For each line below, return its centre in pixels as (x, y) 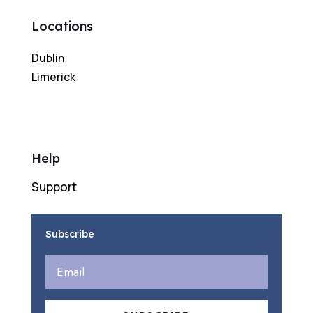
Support (54, 187)
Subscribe (70, 234)
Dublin (48, 58)
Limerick (53, 77)
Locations (62, 27)
